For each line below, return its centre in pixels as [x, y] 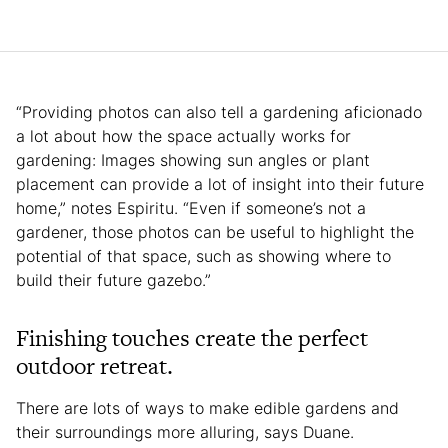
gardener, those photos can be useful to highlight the [215, 231]
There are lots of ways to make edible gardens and [207, 407]
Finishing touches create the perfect [192, 337]
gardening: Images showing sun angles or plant [193, 159]
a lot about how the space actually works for [183, 135]
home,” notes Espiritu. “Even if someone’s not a [191, 207]
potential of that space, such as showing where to [203, 255]
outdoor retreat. [94, 365]
